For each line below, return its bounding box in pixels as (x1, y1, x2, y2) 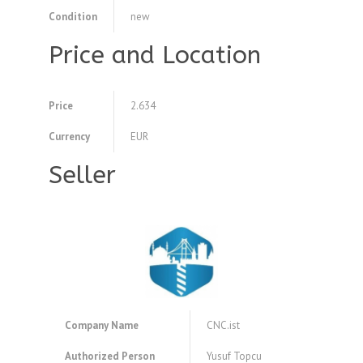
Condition (49, 10, 97, 24)
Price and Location (49, 41, 261, 70)
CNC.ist (207, 318, 240, 333)
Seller (49, 160, 116, 190)
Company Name (65, 318, 139, 333)
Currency (49, 130, 90, 144)
